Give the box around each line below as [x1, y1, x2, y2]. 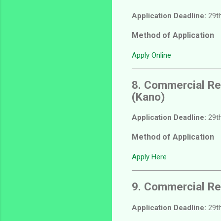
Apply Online [132, 50, 171, 60]
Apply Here [132, 152, 167, 162]
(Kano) [132, 90, 165, 103]
